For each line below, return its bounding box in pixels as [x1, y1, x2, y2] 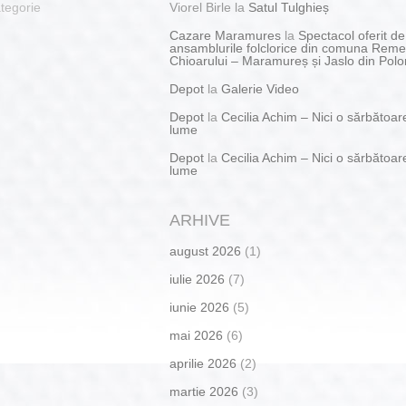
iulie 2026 [169, 272, 225, 286]
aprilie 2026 [169, 356, 237, 371]
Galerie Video [221, 82, 299, 96]
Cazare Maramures [169, 28, 281, 43]
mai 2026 [169, 328, 223, 343]
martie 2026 [169, 384, 238, 399]
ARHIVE [169, 211, 230, 229]
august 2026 [169, 244, 241, 258]
